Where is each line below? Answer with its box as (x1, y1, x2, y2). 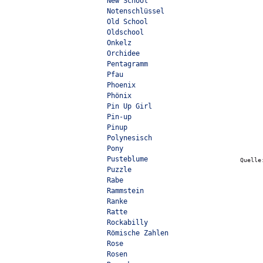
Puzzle (107, 166, 131, 174)
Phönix (107, 92, 131, 100)
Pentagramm (107, 60, 148, 68)
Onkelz (107, 39, 131, 47)
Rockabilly (107, 218, 148, 227)
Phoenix (107, 81, 136, 89)
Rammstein (107, 187, 144, 195)
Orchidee (107, 49, 140, 58)
